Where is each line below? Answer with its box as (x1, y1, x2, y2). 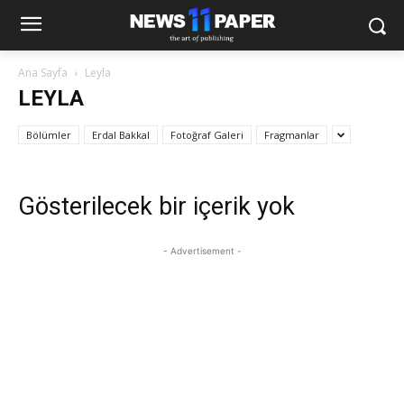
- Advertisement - (162, 245, 242, 256)
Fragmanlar (264, 128, 319, 142)
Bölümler (26, 128, 71, 142)
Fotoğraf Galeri (170, 128, 243, 142)
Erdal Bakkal (92, 128, 150, 142)
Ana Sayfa (18, 65, 68, 80)
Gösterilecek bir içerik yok (18, 192, 295, 221)
